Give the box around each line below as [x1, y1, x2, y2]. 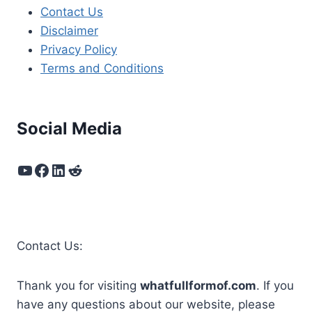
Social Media [17, 118, 122, 139]
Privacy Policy [40, 42, 117, 56]
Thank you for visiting [17, 279, 140, 293]
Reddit [66, 159, 118, 180]
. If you [256, 279, 294, 293]
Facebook [33, 159, 110, 180]
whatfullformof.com [140, 279, 256, 293]
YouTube [16, 159, 84, 180]
